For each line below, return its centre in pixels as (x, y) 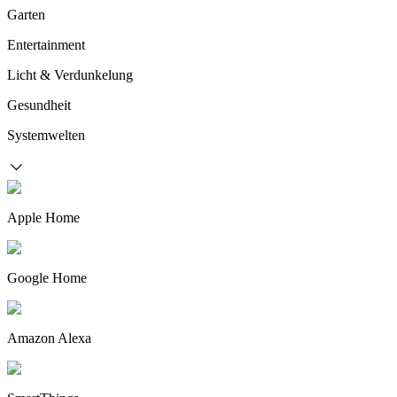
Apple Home (43, 218)
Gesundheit (39, 105)
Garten (26, 15)
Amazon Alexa (49, 338)
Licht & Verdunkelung (70, 75)
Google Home (47, 278)
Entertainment (46, 45)
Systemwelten (46, 135)
